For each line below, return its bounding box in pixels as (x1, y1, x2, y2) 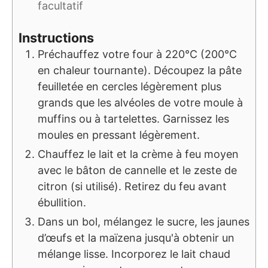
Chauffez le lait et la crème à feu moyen (38, 148, 239, 161)
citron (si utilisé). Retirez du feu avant (38, 180, 227, 193)
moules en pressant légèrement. (38, 129, 200, 142)
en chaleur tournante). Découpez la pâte (38, 64, 242, 77)
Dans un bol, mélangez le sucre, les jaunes (38, 215, 249, 229)
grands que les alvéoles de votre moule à (38, 96, 243, 109)
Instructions (19, 30, 94, 46)
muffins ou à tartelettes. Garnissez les (38, 112, 229, 126)
